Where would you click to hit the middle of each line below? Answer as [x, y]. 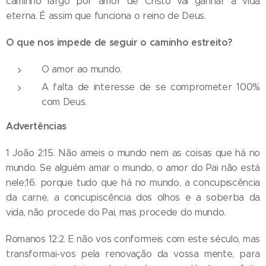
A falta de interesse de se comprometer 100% [151, 87]
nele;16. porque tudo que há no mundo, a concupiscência [133, 182]
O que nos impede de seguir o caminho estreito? [119, 42]
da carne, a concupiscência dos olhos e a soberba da [133, 197]
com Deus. [64, 102]
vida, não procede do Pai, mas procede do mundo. [116, 212]
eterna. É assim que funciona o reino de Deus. [106, 15]
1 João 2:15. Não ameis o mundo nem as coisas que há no [133, 153]
